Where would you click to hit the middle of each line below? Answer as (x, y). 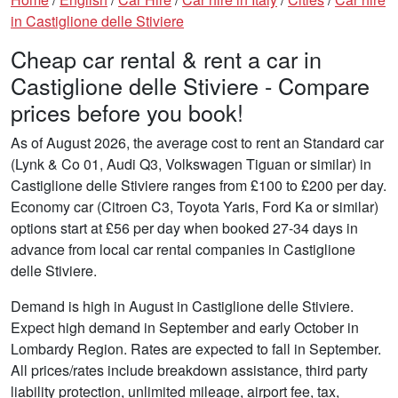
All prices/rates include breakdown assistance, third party (189, 370)
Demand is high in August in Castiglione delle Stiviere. (182, 306)
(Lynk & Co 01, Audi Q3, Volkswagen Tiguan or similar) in (191, 163)
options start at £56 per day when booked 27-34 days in (184, 227)
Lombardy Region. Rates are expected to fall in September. (196, 348)
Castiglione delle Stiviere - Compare (190, 85)
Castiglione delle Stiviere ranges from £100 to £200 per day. (199, 185)
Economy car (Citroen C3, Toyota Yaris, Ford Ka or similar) (195, 206)
